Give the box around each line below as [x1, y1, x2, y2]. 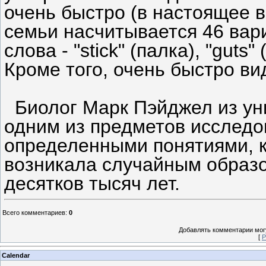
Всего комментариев [2, 208, 65, 216]
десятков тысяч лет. [4, 172, 180, 194]
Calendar [2, 252, 30, 259]
